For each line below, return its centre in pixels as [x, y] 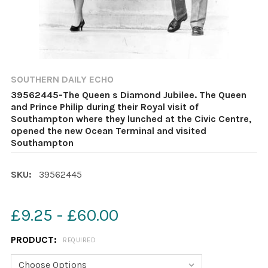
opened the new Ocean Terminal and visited [109, 131]
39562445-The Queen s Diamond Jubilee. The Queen [129, 95]
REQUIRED [79, 240]
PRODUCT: [35, 240]
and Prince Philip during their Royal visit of [105, 107]
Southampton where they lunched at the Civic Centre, [131, 119]
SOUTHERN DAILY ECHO [62, 79]
